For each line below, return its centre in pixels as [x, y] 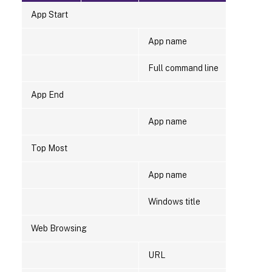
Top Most [49, 148]
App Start [49, 15]
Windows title [174, 202]
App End [47, 95]
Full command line [183, 68]
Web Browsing [59, 229]
